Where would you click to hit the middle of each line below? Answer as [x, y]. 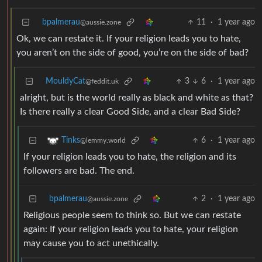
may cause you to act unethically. [91, 244]
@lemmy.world [103, 141]
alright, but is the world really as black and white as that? [137, 98]
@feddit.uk [102, 82]
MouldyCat [65, 82]
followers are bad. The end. [79, 171]
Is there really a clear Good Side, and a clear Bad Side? [130, 112]
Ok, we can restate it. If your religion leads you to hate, [129, 39]
